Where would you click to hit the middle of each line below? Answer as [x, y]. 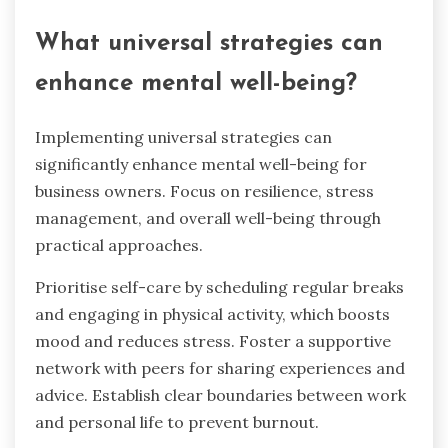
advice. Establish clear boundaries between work [220, 395]
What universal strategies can [209, 44]
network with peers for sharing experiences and [220, 368]
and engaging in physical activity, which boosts [212, 314]
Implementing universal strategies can [183, 137]
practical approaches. [119, 245]
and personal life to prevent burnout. [177, 422]
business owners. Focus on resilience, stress [204, 191]
